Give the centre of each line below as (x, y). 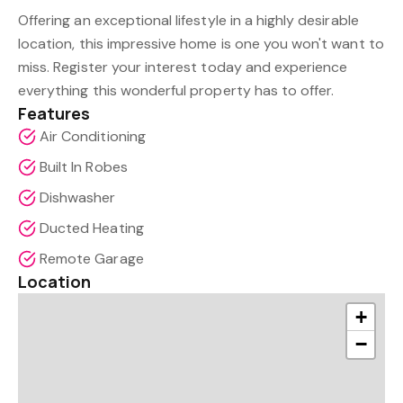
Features (54, 113)
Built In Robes (84, 167)
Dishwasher (78, 197)
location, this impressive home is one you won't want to (201, 44)
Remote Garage (92, 259)
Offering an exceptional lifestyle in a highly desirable (188, 20)
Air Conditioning (93, 136)
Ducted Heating (92, 228)
